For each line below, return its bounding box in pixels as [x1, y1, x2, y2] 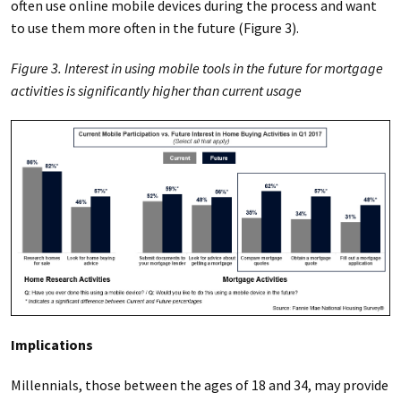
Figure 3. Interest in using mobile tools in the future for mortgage [10, 58, 383, 77]
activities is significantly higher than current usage [10, 81, 302, 99]
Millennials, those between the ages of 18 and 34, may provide [10, 375, 388, 394]
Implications [10, 335, 93, 354]
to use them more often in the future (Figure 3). [10, 18, 299, 37]
